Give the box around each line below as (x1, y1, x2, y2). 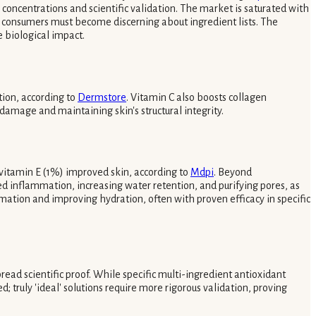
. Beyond (214, 166, 252, 178)
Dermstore (78, 91, 126, 103)
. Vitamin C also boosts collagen (126, 91, 267, 103)
